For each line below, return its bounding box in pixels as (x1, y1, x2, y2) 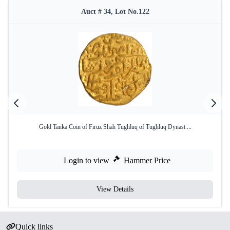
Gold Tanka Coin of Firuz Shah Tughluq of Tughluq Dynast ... (39, 123, 191, 130)
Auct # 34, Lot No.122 (81, 8, 149, 15)
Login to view (64, 156, 109, 165)
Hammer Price (124, 156, 170, 165)
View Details (97, 185, 133, 193)
